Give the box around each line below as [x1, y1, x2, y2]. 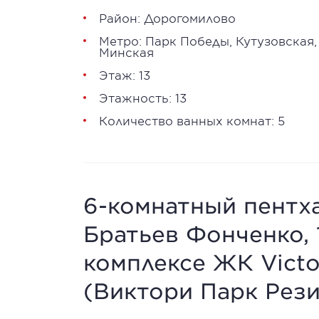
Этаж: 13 [99, 68, 150, 82]
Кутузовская [236, 33, 314, 48]
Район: [99, 11, 144, 25]
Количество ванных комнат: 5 [99, 113, 285, 127]
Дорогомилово [144, 11, 236, 25]
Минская [99, 45, 154, 59]
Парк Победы [145, 33, 229, 48]
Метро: [99, 33, 145, 48]
